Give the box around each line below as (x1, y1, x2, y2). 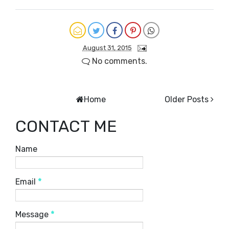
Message (15, 210, 51, 220)
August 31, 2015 (82, 44, 132, 52)
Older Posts (165, 95, 209, 105)
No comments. (90, 56, 147, 66)
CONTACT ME (15, 117, 117, 136)
